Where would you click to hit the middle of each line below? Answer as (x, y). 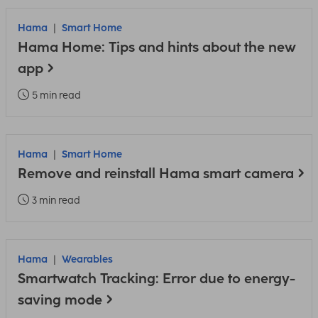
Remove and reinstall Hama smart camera (156, 174)
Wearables (87, 259)
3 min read (56, 201)
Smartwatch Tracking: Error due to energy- (157, 279)
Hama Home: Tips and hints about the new (157, 47)
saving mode (60, 300)
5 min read (56, 95)
